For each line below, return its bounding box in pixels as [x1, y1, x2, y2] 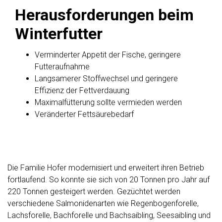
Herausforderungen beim [15, 5, 194, 25]
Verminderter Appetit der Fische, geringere [35, 50, 181, 60]
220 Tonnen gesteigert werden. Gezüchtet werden [7, 187, 180, 197]
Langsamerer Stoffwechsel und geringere [35, 74, 178, 84]
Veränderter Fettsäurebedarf [35, 110, 134, 119]
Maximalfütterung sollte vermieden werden [35, 98, 182, 108]
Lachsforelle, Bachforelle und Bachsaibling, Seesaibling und [7, 211, 211, 221]
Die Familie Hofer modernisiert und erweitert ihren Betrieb [7, 163, 204, 173]
